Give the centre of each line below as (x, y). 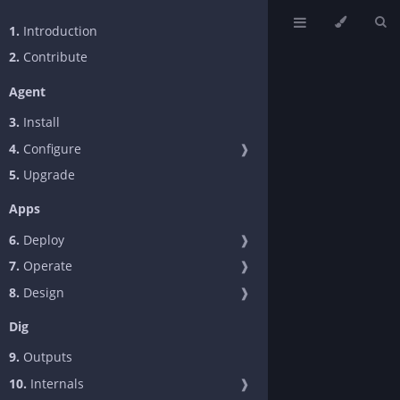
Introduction (58, 31)
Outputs (46, 357)
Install (40, 122)
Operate (46, 266)
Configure (50, 148)
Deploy (42, 239)
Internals (55, 383)
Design (42, 292)
